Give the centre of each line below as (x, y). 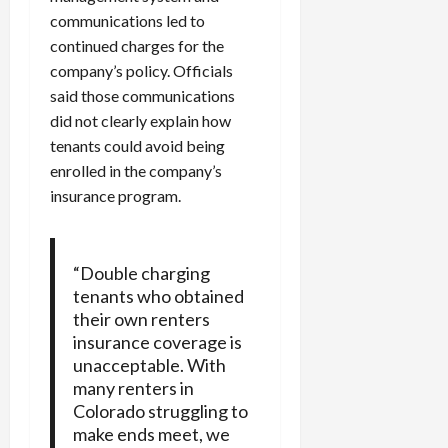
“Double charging (141, 273)
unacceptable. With (149, 365)
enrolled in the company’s (136, 171)
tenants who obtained (158, 296)
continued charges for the (137, 46)
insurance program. (115, 196)
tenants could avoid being (137, 146)
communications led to (127, 21)
